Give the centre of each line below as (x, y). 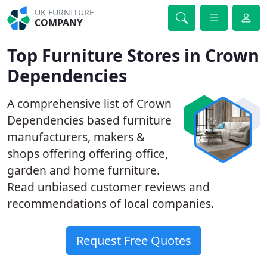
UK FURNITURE (65, 12)
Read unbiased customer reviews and (108, 187)
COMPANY (59, 23)
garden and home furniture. (83, 170)
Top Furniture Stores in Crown (133, 55)
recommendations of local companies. (111, 204)
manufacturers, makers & (76, 137)
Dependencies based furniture (89, 120)
